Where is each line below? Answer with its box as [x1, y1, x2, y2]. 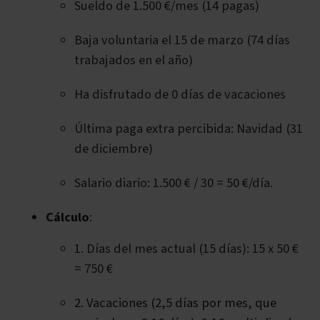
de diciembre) [74, 139, 153, 159]
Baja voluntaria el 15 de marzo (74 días [74, 31, 290, 50]
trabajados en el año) [74, 51, 193, 70]
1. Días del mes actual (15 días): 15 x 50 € [74, 239, 299, 259]
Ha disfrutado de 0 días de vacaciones [74, 85, 286, 104]
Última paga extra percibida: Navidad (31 [74, 119, 303, 139]
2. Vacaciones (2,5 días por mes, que [74, 294, 276, 313]
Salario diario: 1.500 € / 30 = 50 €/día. [74, 174, 273, 193]
